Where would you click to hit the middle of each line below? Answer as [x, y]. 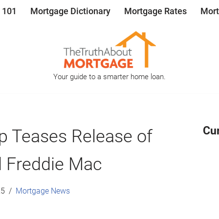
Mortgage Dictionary [70, 11]
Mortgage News [43, 191]
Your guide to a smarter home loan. [109, 77]
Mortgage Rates [155, 11]
